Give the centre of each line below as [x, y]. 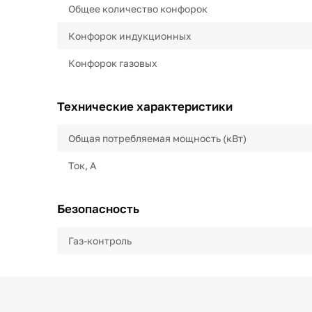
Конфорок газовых [113, 63]
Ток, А [82, 165]
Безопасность [98, 209]
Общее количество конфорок [138, 9]
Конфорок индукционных [130, 36]
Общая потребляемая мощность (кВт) [157, 138]
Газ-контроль [100, 241]
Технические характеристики [145, 106]
